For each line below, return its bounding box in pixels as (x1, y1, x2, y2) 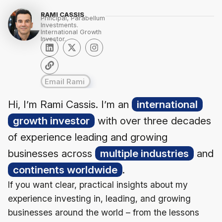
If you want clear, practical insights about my (8, 179, 188, 190)
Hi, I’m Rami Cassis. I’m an (8, 98, 132, 111)
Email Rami (44, 77, 85, 86)
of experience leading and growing (8, 131, 167, 143)
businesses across (8, 147, 95, 160)
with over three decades (95, 114, 211, 127)
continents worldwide (13, 164, 117, 176)
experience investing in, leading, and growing (8, 193, 191, 204)
